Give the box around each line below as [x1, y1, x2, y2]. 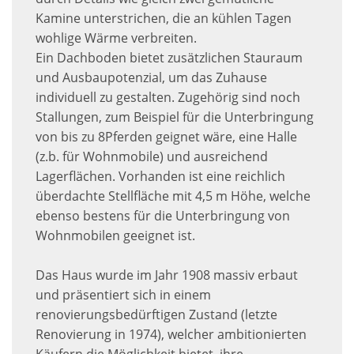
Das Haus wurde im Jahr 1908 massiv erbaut [36, 266, 298, 284]
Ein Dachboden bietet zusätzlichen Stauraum [36, 49, 303, 67]
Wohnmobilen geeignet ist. [36, 227, 195, 245]
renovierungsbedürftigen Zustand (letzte [36, 306, 277, 324]
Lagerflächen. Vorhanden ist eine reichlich [36, 168, 285, 186]
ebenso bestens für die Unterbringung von [36, 207, 290, 225]
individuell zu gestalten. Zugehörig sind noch [36, 88, 300, 107]
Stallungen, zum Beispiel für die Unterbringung [36, 108, 314, 126]
